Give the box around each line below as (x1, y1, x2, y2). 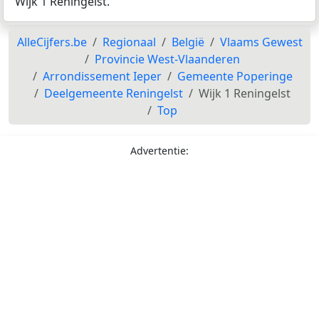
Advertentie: (130, 144, 189, 158)
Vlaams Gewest (219, 34, 303, 51)
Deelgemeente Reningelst (44, 85, 183, 102)
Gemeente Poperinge (177, 68, 293, 85)
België (171, 34, 204, 51)
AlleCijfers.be (16, 34, 87, 51)
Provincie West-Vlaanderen (95, 51, 240, 68)
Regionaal (102, 34, 156, 51)
